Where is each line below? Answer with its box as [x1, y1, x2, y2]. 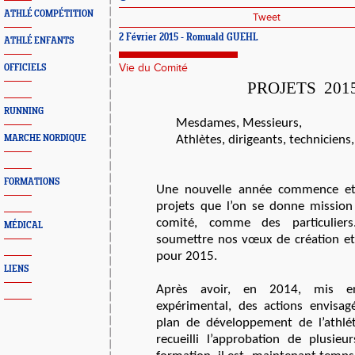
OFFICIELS [4, 63, 46, 73]
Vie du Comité [119, 62, 188, 74]
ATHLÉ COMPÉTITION [4, 9, 94, 19]
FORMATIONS [4, 177, 59, 187]
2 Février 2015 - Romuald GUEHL [119, 32, 258, 44]
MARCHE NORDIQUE [4, 133, 86, 143]
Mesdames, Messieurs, [176, 116, 302, 130]
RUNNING [4, 106, 44, 116]
